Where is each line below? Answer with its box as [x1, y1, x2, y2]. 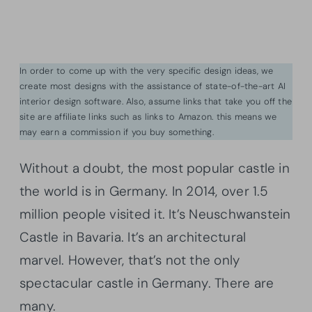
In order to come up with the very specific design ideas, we [19, 64, 274, 77]
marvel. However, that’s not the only [19, 251, 240, 269]
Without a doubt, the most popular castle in [19, 159, 290, 177]
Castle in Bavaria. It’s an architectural [19, 228, 247, 246]
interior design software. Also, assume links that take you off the [19, 95, 292, 107]
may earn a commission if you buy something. [19, 125, 214, 138]
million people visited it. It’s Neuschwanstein [19, 205, 291, 223]
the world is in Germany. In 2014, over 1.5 [19, 182, 269, 200]
